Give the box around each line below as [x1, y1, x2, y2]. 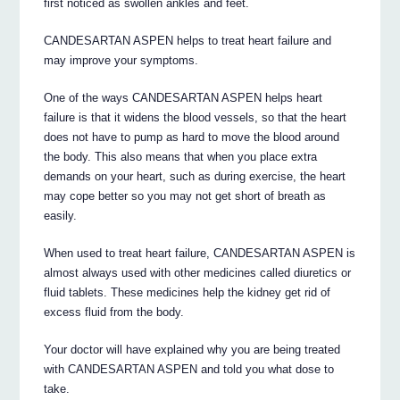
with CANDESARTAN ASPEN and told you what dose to [44, 362, 335, 377]
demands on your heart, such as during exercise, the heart [44, 170, 346, 184]
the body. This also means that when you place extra [44, 150, 318, 164]
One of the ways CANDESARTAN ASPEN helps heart [44, 91, 323, 105]
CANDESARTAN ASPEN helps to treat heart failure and [44, 34, 332, 48]
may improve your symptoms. [44, 54, 199, 68]
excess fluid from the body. [44, 305, 185, 320]
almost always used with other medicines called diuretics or [44, 266, 352, 280]
